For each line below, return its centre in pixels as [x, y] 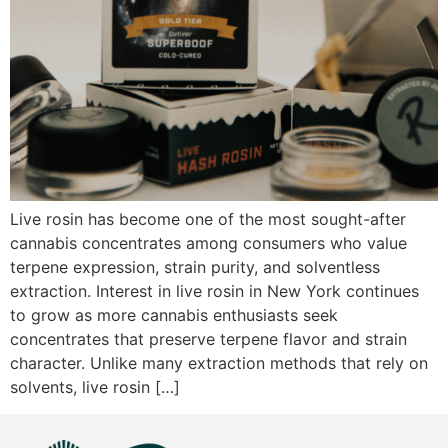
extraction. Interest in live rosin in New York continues [214, 291]
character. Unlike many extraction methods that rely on [219, 363]
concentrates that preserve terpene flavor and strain [208, 339]
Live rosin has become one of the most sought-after [208, 219]
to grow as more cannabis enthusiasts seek [174, 315]
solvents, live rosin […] [95, 387]
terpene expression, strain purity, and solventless [195, 267]
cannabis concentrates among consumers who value [208, 243]
